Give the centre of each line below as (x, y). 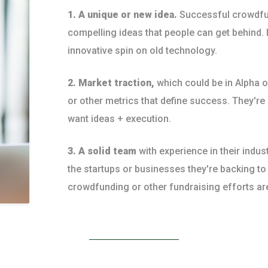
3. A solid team (102, 151)
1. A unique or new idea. (122, 15)
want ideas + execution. (119, 119)
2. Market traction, (111, 83)
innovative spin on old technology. (142, 51)
